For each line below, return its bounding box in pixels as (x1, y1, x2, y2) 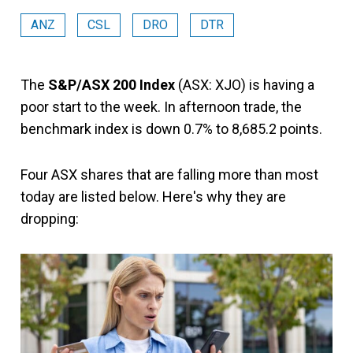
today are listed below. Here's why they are (20, 188, 286, 205)
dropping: (20, 210, 79, 227)
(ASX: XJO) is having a (175, 76, 314, 93)
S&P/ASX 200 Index (48, 76, 175, 93)
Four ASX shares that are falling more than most (20, 166, 318, 183)
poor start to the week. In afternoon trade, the (20, 98, 302, 115)
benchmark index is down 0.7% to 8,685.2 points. (20, 121, 322, 137)
